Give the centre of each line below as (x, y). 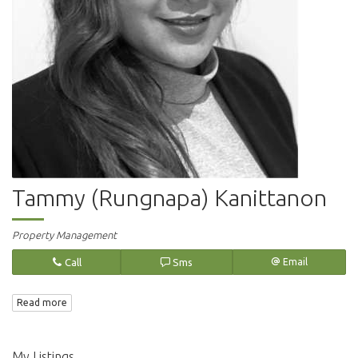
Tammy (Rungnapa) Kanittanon (169, 198)
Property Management (64, 235)
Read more (42, 303)
